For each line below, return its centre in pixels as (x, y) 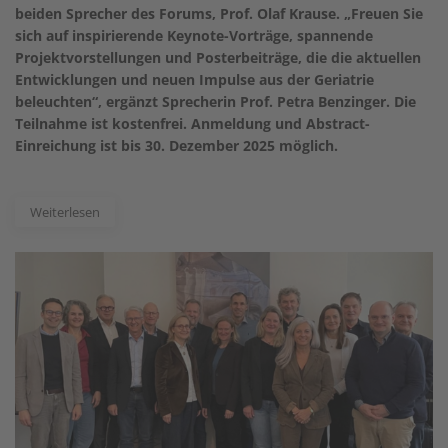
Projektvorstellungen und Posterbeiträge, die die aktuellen (218, 57)
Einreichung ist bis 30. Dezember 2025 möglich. (176, 145)
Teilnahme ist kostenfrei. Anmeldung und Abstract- (192, 123)
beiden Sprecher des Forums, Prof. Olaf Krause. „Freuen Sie (219, 13)
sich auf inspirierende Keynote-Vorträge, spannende (194, 35)
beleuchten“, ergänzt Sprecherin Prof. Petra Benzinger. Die (215, 101)
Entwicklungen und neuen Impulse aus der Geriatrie (194, 79)
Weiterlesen (65, 211)
